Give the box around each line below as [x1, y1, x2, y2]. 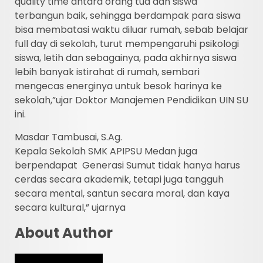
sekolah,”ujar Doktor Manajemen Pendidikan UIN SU [15, 93, 248, 107]
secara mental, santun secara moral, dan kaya [15, 187, 230, 201]
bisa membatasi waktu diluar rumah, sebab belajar [15, 23, 248, 37]
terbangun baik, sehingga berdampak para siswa [15, 9, 241, 23]
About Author [15, 223, 113, 243]
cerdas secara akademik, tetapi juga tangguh [15, 173, 224, 187]
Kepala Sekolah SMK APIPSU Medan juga [15, 144, 197, 159]
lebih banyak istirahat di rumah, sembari [15, 65, 200, 79]
